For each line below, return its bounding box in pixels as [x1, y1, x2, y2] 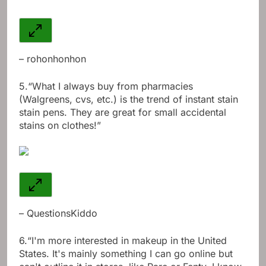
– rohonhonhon [19, 53, 86, 65]
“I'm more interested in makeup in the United [27, 235, 227, 247]
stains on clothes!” [19, 119, 101, 132]
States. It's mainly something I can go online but [19, 248, 233, 260]
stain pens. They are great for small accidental [19, 106, 226, 119]
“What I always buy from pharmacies [28, 80, 193, 93]
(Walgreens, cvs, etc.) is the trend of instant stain [19, 93, 238, 106]
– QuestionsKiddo [19, 207, 97, 220]
